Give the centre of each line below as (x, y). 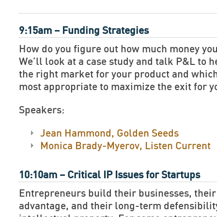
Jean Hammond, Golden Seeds (109, 133)
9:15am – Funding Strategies (84, 31)
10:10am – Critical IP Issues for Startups (109, 175)
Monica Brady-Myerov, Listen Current (125, 146)
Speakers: (42, 110)
